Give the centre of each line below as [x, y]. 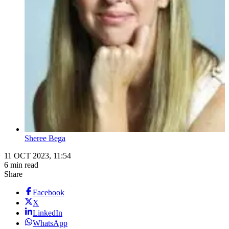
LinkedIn [48, 213]
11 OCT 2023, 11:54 [38, 156]
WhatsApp [50, 223]
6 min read [21, 165]
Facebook [49, 193]
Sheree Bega [45, 139]
